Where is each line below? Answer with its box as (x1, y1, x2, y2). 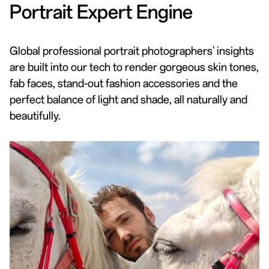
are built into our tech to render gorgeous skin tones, (10, 59, 259, 73)
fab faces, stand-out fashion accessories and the (10, 76, 238, 89)
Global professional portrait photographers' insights (10, 43, 254, 56)
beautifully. (10, 108, 60, 121)
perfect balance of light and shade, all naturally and (10, 92, 247, 105)
